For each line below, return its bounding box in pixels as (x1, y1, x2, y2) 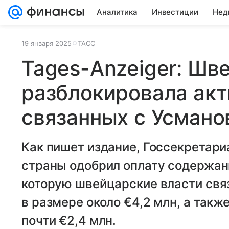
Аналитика (97, 7, 138, 17)
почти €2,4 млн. (21, 213, 117, 228)
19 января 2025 (21, 39, 72, 48)
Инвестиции (152, 7, 198, 17)
